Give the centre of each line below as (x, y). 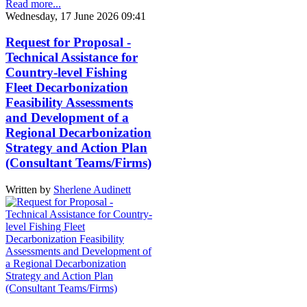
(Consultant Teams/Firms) (78, 163)
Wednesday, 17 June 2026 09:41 (76, 16)
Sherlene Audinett (92, 189)
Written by (29, 189)
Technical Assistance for (72, 58)
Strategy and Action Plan (76, 148)
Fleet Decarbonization (67, 88)
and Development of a (67, 118)
